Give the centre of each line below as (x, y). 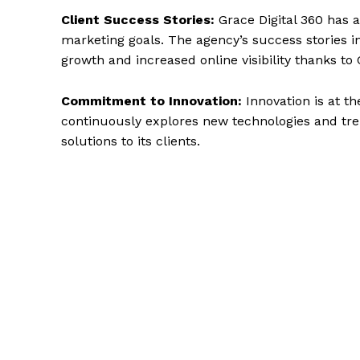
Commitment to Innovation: (151, 101)
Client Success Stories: (138, 20)
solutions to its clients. (131, 141)
